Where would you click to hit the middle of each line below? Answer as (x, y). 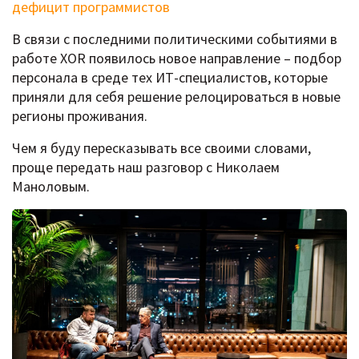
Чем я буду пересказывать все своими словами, (161, 148)
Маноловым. (51, 187)
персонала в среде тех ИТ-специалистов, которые (170, 78)
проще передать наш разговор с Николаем (146, 167)
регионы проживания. (80, 116)
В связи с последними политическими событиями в (175, 39)
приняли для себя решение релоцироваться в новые (176, 97)
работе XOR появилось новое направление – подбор (177, 58)
